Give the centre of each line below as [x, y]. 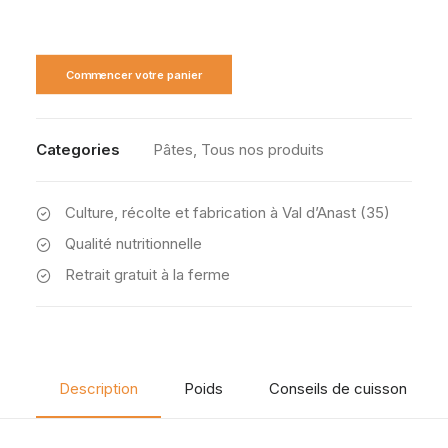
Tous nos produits [262, 149]
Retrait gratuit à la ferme [147, 274]
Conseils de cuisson [338, 388]
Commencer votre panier [134, 74]
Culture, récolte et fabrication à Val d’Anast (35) [227, 212]
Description [98, 388]
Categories [78, 149]
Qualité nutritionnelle [133, 243]
